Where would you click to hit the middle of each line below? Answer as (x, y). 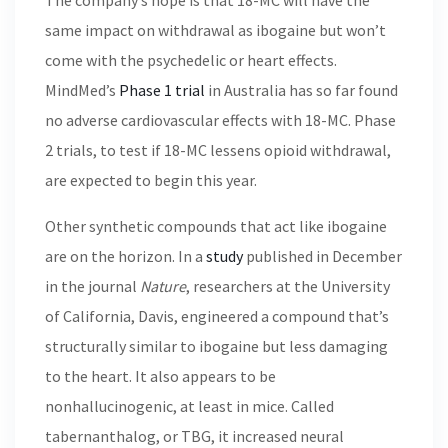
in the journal (92, 286)
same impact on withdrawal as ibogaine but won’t (215, 30)
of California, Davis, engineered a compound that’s (217, 316)
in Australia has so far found (301, 90)
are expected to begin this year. (151, 180)
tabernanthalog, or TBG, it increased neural (194, 436)
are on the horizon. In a (125, 256)
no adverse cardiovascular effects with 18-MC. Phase (220, 120)
